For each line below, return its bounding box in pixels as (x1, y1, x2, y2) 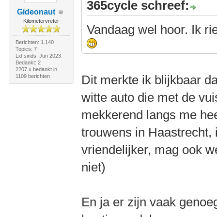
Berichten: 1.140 (15, 39, 54, 45)
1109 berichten (15, 73, 50, 79)
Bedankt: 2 (15, 60, 41, 65)
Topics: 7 (15, 46, 37, 52)
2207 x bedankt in (15, 66, 57, 72)
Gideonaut (17, 8, 56, 16)
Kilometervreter (23, 18, 59, 24)
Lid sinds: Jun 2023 (15, 53, 61, 59)
